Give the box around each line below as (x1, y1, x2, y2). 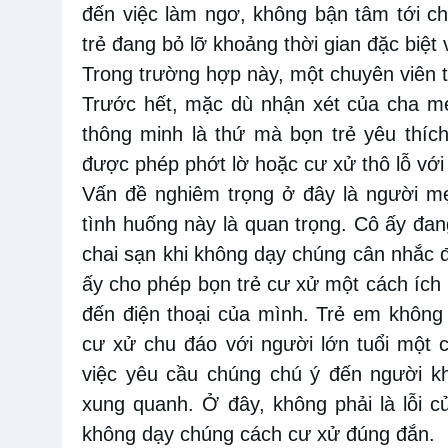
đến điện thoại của (82, 303, 258, 326)
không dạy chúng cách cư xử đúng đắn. (82, 423, 435, 446)
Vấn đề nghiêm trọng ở (82, 183, 296, 206)
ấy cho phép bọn (82, 273, 231, 296)
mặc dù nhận (185, 93, 305, 116)
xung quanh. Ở (82, 393, 220, 416)
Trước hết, (82, 93, 186, 116)
